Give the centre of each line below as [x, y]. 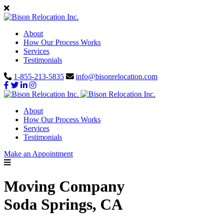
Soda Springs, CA [63, 205]
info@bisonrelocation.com [117, 77]
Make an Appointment [38, 154]
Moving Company [64, 186]
